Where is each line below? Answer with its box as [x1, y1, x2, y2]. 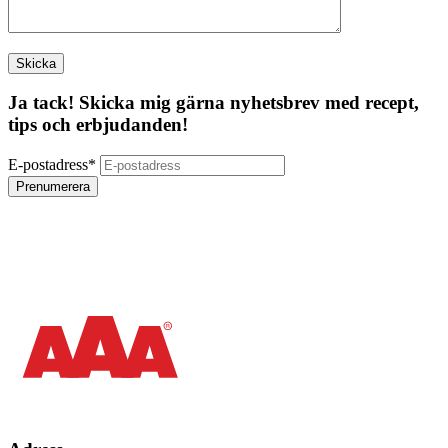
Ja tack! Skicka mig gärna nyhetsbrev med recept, [8, 92, 419, 114]
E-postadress [8, 156, 88, 173]
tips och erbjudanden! [8, 114, 188, 136]
